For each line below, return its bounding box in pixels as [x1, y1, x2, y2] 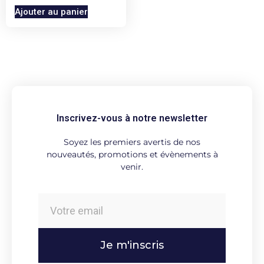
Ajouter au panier [15, 6, 88, 17]
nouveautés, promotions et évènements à [46, 148, 218, 160]
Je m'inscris [100, 239, 164, 252]
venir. [121, 161, 143, 172]
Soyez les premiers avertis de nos [64, 136, 200, 147]
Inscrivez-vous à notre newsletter [57, 112, 207, 124]
